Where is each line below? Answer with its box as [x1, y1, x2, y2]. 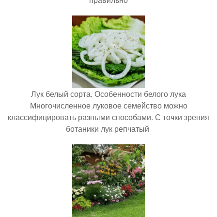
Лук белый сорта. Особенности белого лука [31, 88, 186, 99]
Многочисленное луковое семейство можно [30, 100, 187, 111]
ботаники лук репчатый [66, 123, 151, 134]
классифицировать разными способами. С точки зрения [8, 111, 209, 123]
